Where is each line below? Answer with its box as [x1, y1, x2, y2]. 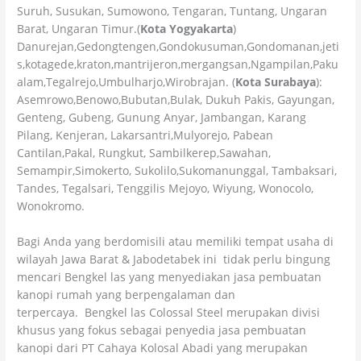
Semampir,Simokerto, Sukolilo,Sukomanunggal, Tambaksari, [17, 162, 338, 178]
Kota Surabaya [235, 73, 317, 89]
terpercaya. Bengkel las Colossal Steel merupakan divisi [17, 304, 321, 320]
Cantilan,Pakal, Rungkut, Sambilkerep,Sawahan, [17, 144, 272, 160]
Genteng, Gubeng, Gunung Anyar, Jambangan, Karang [17, 109, 307, 125]
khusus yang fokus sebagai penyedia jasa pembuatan [17, 322, 307, 338]
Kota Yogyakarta [140, 20, 234, 36]
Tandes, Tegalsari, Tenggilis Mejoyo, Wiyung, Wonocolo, [17, 180, 314, 196]
